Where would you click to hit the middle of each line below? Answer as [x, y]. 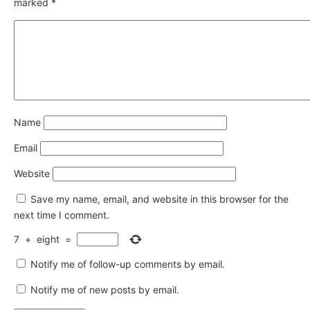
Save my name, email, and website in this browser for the [159, 199]
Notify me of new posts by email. [105, 289]
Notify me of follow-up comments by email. [128, 264]
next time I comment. [62, 215]
